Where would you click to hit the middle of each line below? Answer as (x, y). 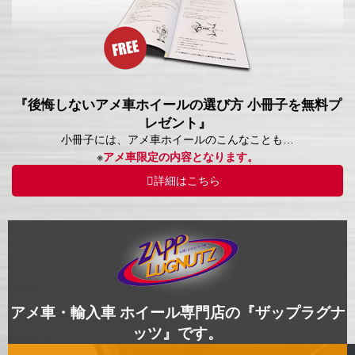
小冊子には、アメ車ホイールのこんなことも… (177, 140)
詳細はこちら (187, 181)
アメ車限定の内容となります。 (181, 157)
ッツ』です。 (177, 334)
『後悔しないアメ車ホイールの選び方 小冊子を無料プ (177, 105)
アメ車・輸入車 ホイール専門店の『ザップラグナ (177, 313)
